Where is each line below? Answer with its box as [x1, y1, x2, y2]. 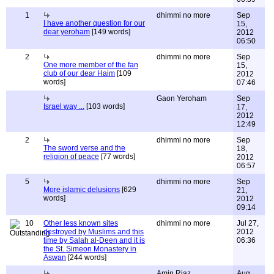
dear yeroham [43, 28, 90, 36]
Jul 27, [237, 219, 259, 228]
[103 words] [84, 102, 125, 111]
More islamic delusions [43, 185, 120, 194]
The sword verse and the [43, 144, 125, 152]
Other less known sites [43, 219, 118, 228]
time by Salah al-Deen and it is [43, 236, 145, 245]
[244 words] [66, 253, 106, 262]
